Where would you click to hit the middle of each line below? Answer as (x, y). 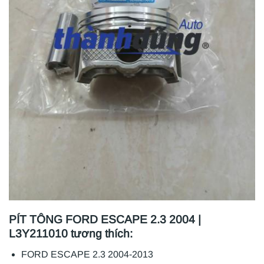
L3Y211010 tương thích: (71, 234)
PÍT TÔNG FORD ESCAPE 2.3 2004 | (105, 220)
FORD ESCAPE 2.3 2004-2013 (87, 254)
